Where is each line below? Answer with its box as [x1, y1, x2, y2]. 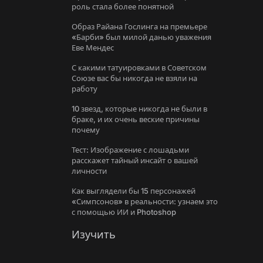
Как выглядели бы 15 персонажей [72, 186, 195, 195]
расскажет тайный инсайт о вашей [72, 156, 198, 165]
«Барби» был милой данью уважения [72, 32, 211, 42]
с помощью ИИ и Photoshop [72, 207, 176, 217]
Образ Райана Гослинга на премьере [72, 22, 207, 31]
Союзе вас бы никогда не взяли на [72, 73, 197, 83]
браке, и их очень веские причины [72, 114, 200, 124]
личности [72, 166, 107, 176]
